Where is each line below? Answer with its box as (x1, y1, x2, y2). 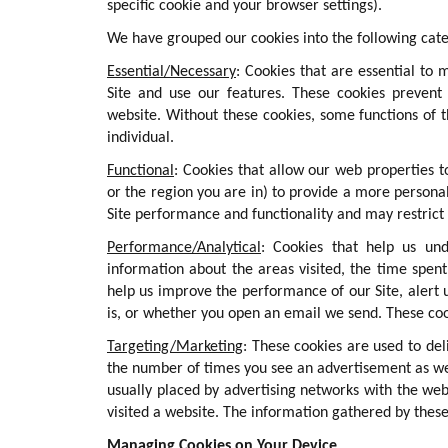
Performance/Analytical (107, 240, 261, 256)
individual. (107, 130, 174, 146)
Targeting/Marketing (107, 339, 243, 355)
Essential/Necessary (107, 64, 236, 80)
